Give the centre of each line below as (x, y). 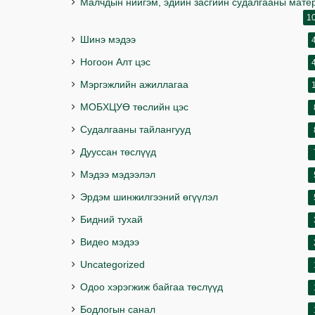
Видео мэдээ (110, 242)
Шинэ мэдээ (108, 39)
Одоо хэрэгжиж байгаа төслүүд (152, 287)
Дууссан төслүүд (118, 152)
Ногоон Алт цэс (115, 62)
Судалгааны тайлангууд (135, 129)
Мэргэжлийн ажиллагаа (134, 84)
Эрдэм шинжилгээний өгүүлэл (149, 197)
